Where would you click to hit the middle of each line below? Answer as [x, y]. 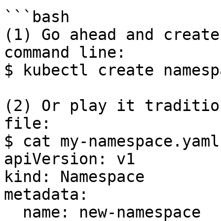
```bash [37, 17]
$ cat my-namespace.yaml [112, 141]
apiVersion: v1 [70, 159]
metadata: [46, 194]
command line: [65, 52]
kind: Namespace [74, 177]
